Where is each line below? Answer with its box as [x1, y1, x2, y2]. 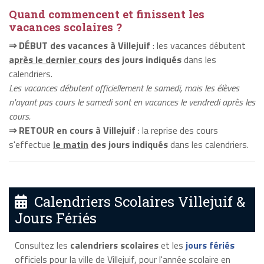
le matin [53, 137, 88, 151]
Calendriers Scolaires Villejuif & [27, 192, 245, 212]
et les [158, 238, 186, 253]
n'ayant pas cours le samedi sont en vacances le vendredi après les [9, 94, 255, 109]
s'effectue [9, 137, 53, 151]
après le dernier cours [9, 52, 102, 67]
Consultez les [14, 238, 70, 253]
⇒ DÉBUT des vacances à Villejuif [9, 38, 150, 52]
